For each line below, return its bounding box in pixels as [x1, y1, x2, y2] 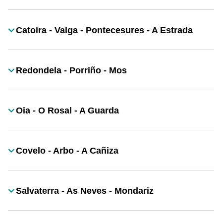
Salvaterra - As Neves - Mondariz [16, 186, 154, 196]
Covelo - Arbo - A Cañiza [16, 146, 118, 156]
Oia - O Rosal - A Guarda [16, 106, 119, 115]
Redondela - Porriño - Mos [16, 65, 127, 75]
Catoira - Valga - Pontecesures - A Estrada [16, 25, 193, 35]
